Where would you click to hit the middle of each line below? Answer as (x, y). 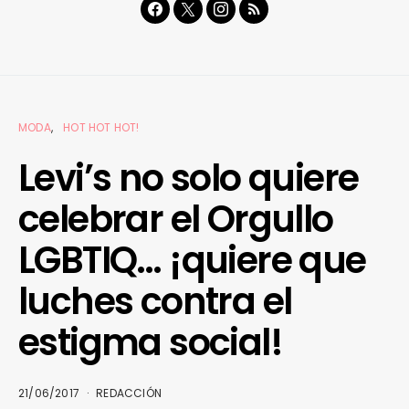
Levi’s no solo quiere (189, 178)
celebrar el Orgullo (176, 220)
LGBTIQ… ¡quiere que (192, 261)
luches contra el (155, 302)
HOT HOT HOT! (101, 128)
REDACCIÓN (129, 393)
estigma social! (150, 343)
